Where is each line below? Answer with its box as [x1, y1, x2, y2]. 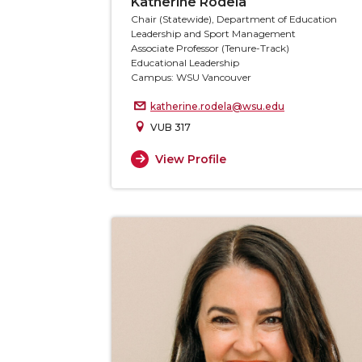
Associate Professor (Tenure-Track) [131, 42, 289, 54]
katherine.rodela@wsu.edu [150, 100, 284, 112]
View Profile [154, 151, 226, 166]
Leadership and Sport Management [131, 27, 296, 40]
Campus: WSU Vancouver [131, 71, 251, 83]
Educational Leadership [131, 57, 239, 69]
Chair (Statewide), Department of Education [131, 13, 337, 25]
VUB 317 [150, 121, 191, 133]
